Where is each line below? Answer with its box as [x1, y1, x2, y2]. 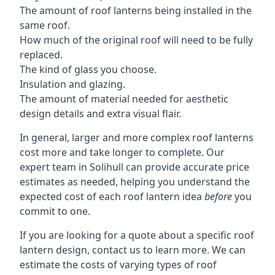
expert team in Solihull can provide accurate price [20, 160, 249, 174]
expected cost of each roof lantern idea [20, 189, 204, 203]
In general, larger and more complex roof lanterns [20, 130, 254, 144]
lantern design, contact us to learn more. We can [20, 242, 246, 257]
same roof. [20, 18, 70, 32]
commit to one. [20, 204, 90, 218]
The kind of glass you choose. [20, 62, 157, 76]
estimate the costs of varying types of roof [20, 257, 217, 271]
